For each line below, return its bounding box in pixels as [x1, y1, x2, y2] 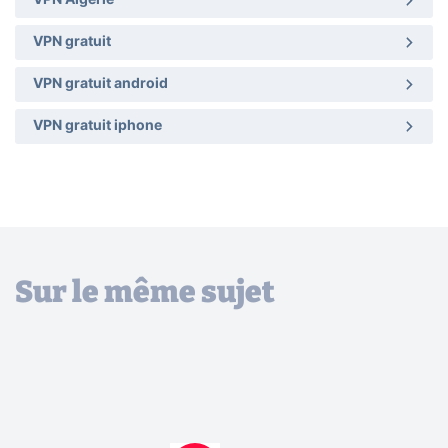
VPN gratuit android [33, 76, 168, 91]
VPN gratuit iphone [33, 118, 162, 133]
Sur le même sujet [15, 274, 275, 311]
